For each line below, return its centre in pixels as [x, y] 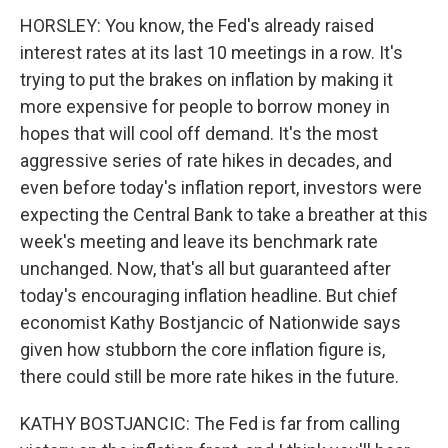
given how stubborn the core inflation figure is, [202, 349]
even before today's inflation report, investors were [221, 187]
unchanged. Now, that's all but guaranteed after [205, 268]
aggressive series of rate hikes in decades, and [206, 160]
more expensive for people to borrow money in [205, 106]
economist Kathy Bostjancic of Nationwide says [210, 322]
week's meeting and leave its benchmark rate [199, 241]
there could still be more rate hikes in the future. [209, 376]
